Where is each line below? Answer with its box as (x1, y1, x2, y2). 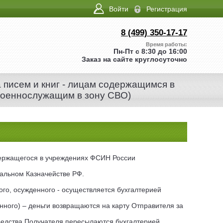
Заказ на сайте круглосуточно (82, 55, 187, 63)
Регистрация (146, 4, 187, 13)
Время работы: (146, 41, 187, 47)
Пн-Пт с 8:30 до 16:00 (113, 47, 187, 55)
